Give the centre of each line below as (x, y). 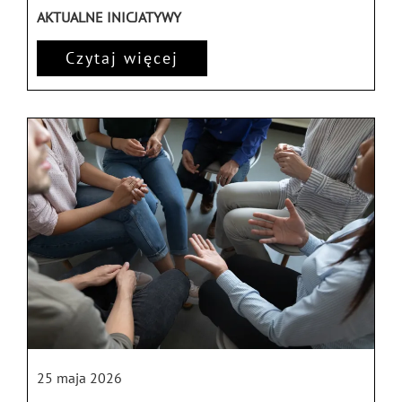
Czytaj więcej (122, 58)
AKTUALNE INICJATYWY (109, 17)
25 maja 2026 (79, 378)
